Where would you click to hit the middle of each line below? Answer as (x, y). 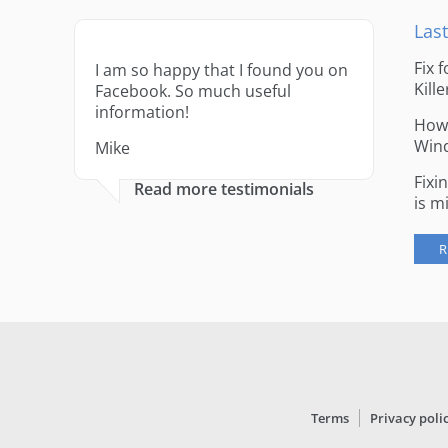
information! (141, 112)
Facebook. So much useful (192, 91)
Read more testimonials (223, 189)
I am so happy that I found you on (221, 70)
